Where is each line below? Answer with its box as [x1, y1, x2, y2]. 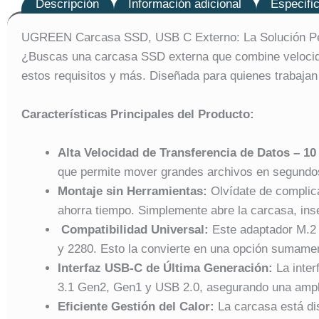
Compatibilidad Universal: [58, 223, 209, 237]
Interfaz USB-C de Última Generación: [58, 261, 273, 276]
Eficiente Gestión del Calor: [58, 300, 214, 314]
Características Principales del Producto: [21, 108, 254, 122]
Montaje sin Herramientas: [58, 184, 207, 199]
